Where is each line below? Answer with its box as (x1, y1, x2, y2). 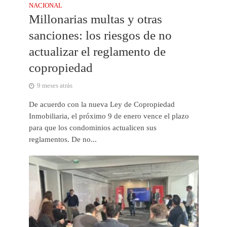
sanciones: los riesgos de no (28, 28, 172, 42)
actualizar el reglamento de (28, 44, 166, 58)
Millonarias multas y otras (28, 12, 162, 26)
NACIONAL (28, 2, 62, 9)
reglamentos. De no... (28, 135, 97, 143)
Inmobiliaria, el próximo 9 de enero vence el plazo (28, 111, 189, 120)
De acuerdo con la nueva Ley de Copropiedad (28, 100, 175, 108)
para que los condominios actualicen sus (28, 123, 157, 132)
